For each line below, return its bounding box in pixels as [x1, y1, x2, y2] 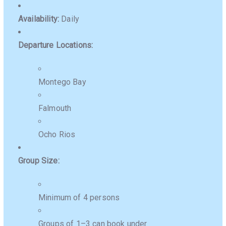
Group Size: [18, 155, 60, 165]
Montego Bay [38, 77, 86, 87]
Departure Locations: [18, 40, 93, 50]
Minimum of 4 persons [38, 192, 120, 202]
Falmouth [38, 103, 72, 113]
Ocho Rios [38, 129, 76, 139]
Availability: [18, 14, 60, 24]
